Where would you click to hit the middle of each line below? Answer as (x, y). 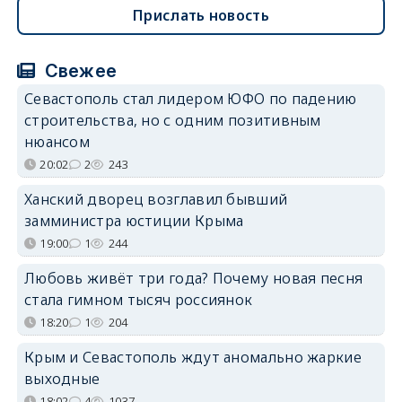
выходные (62, 378)
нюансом (57, 141)
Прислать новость (201, 15)
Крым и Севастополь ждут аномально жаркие (192, 357)
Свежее (79, 70)
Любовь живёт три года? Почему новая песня (193, 278)
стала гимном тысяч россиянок (138, 299)
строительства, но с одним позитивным (172, 120)
